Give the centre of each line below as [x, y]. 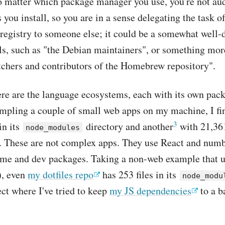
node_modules [53, 127]
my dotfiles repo [61, 175]
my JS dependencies [150, 191]
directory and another [128, 126]
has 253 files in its [139, 175]
